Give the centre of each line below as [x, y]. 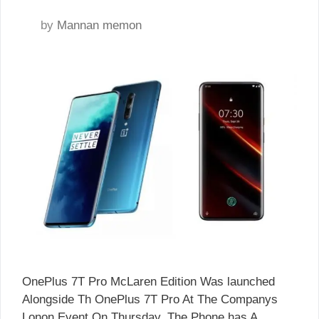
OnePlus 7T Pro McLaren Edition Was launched [148, 282]
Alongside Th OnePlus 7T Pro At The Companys [150, 300]
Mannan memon [99, 25]
